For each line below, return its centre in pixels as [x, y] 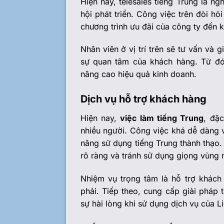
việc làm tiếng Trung [162, 118]
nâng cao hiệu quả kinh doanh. [138, 74]
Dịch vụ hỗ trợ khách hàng [143, 99]
